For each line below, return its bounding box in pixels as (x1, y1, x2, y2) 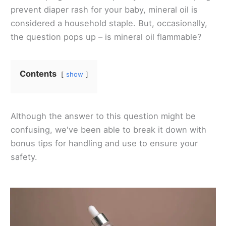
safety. (11, 152, 37, 162)
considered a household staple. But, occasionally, (11, 18, 207, 29)
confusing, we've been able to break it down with (11, 125, 206, 135)
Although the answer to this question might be (11, 111, 196, 122)
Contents (20, 69, 56, 79)
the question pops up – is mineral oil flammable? (11, 32, 201, 42)
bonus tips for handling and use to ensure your (11, 138, 198, 149)
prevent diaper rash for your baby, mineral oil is (11, 5, 198, 15)
